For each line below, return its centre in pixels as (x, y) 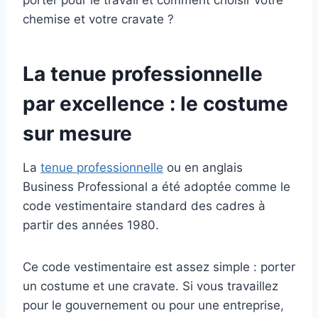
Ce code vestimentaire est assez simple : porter (159, 267)
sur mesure (77, 134)
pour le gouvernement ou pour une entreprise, (153, 306)
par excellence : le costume (155, 104)
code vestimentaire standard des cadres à (144, 206)
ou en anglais (203, 168)
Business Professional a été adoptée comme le (157, 187)
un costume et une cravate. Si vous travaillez (150, 286)
